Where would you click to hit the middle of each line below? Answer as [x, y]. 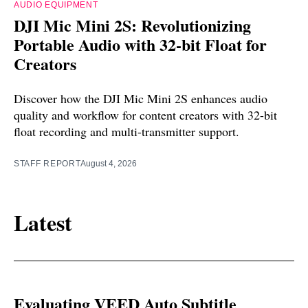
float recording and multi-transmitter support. [126, 131]
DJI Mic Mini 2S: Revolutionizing [132, 25]
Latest [43, 223]
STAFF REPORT [47, 163]
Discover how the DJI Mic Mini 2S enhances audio [141, 98]
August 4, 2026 [109, 163]
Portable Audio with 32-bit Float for [140, 44]
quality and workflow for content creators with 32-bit [145, 114]
